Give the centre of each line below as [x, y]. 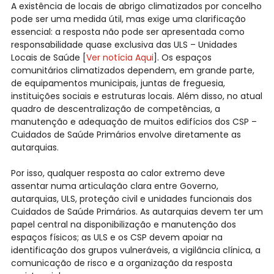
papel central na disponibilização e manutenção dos [123, 225]
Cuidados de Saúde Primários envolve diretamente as [126, 135]
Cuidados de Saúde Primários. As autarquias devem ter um [137, 212]
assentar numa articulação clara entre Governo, [114, 186]
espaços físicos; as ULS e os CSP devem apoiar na [117, 238]
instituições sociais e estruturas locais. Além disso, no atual [136, 96]
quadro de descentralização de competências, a [115, 109]
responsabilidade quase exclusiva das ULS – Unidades [124, 45]
